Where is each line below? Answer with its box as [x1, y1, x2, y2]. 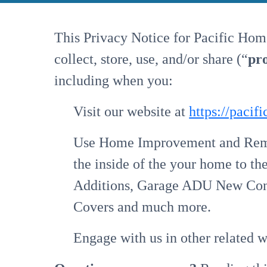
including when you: [54, 72, 173, 88]
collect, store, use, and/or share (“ [54, 51, 249, 67]
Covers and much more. [73, 198, 212, 215]
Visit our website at [73, 103, 190, 119]
